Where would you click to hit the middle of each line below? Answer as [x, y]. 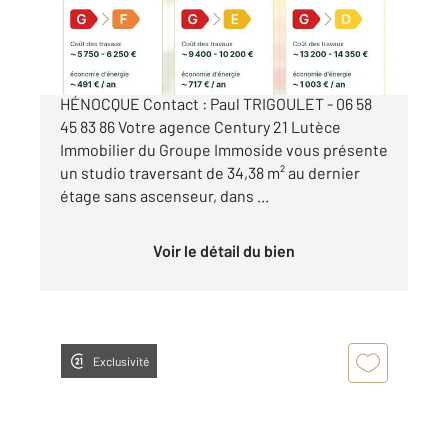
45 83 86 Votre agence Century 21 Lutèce [200, 126]
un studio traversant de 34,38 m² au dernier [210, 172]
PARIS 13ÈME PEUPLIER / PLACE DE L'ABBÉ [210, 80]
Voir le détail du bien [228, 250]
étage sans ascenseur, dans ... [164, 195]
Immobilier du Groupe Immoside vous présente [224, 149]
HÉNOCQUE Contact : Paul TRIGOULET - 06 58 [216, 103]
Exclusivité [121, 360]
